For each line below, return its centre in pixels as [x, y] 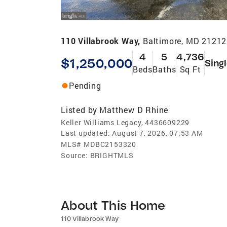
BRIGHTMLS [112, 155]
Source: [74, 155]
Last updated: [86, 133]
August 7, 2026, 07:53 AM [158, 133]
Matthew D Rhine [134, 109]
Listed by [79, 109]
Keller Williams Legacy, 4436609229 [125, 122]
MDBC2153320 [110, 144]
